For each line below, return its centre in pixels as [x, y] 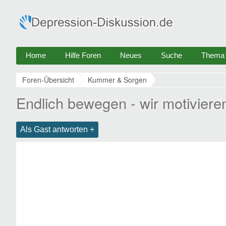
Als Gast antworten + [57, 129]
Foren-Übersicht [48, 80]
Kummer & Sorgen [117, 80]
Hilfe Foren [83, 55]
